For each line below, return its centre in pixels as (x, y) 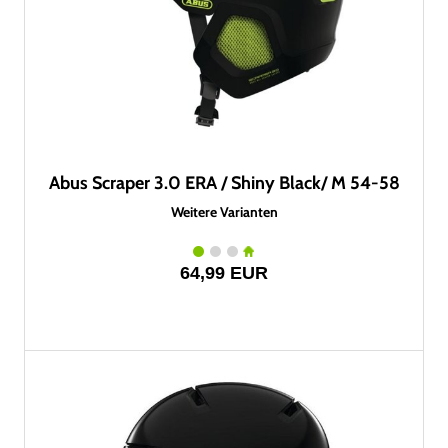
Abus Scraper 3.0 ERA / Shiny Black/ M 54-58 (224, 183)
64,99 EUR (224, 273)
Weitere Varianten (224, 212)
